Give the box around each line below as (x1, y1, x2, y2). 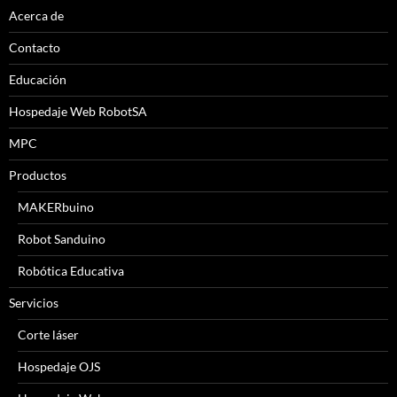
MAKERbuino (18, 199, 94, 215)
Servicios (9, 295, 58, 311)
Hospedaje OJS (18, 359, 100, 375)
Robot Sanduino (18, 231, 105, 247)
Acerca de (9, 8, 64, 24)
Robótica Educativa (18, 263, 124, 279)
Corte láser (18, 327, 79, 343)
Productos (9, 167, 66, 183)
